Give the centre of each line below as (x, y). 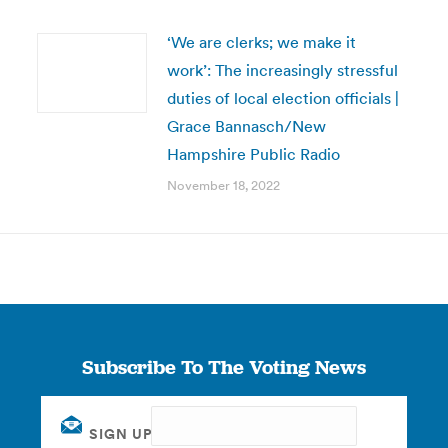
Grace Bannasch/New (246, 126)
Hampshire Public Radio (253, 154)
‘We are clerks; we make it (261, 42)
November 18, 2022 (223, 185)
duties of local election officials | (282, 98)
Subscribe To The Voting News (223, 367)
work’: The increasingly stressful (282, 70)
